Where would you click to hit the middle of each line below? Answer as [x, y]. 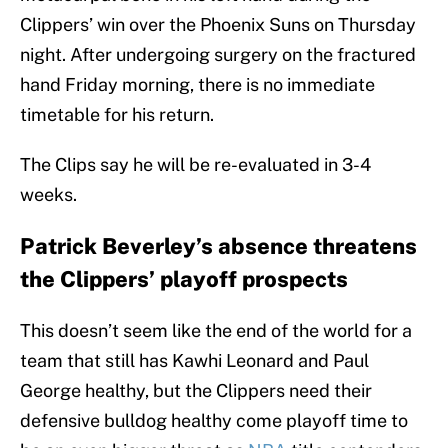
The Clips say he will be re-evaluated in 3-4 [195, 165]
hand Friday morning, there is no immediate [197, 85]
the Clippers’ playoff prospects [184, 279]
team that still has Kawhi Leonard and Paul [194, 361]
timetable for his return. [117, 115]
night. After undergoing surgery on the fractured [218, 55]
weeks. [48, 195]
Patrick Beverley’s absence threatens [218, 246]
